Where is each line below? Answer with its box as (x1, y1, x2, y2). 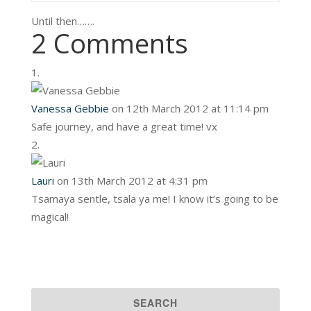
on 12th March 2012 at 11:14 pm (111, 101, 269, 115)
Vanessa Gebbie (31, 101, 109, 115)
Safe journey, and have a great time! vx (31, 119, 217, 133)
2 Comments (31, 25, 188, 61)
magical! (31, 210, 69, 224)
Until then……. (31, 14, 94, 28)
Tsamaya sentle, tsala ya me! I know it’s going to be (31, 192, 278, 205)
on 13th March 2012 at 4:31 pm (56, 174, 208, 187)
